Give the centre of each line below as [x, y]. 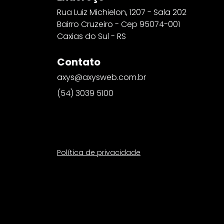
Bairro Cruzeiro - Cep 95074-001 [118, 24]
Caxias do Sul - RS [91, 36]
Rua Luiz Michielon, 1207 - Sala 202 [122, 12]
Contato [79, 62]
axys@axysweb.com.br [101, 77]
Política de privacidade [99, 152]
